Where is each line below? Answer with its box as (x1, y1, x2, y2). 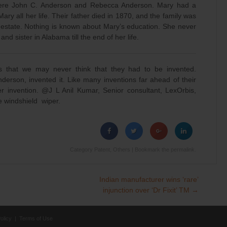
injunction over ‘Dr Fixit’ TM (103, 186, 192, 194)
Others (113, 146, 130, 153)
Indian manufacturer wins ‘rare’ (99, 175, 199, 183)
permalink (171, 146, 195, 153)
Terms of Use (19, 215, 53, 221)
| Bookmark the (130, 146, 171, 153)
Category (70, 146, 94, 153)
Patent (94, 146, 110, 153)
